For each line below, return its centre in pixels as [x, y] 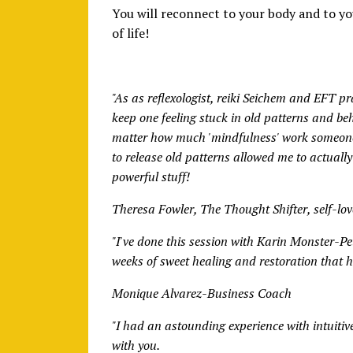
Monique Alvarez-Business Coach [202, 293]
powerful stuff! [151, 176]
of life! [130, 33]
